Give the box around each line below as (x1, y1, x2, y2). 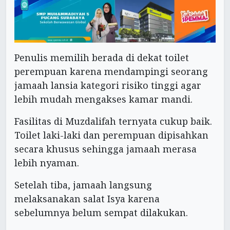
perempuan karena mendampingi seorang (14, 65, 208, 78)
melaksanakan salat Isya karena (14, 193, 160, 205)
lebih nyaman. (14, 157, 79, 169)
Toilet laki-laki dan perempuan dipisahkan (14, 129, 208, 142)
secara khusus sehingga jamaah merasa (14, 143, 197, 156)
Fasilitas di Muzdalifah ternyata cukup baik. (14, 115, 212, 128)
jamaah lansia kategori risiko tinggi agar (14, 79, 201, 92)
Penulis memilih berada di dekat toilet (14, 51, 189, 64)
